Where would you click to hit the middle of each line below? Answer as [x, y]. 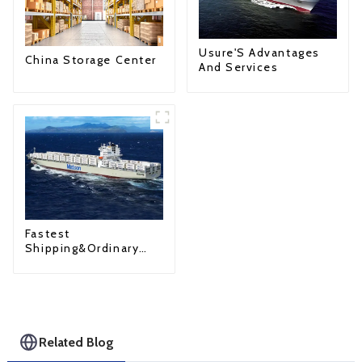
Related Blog [77, 342]
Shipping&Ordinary [82, 248]
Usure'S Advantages [259, 53]
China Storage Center [90, 60]
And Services [238, 67]
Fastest [47, 234]
